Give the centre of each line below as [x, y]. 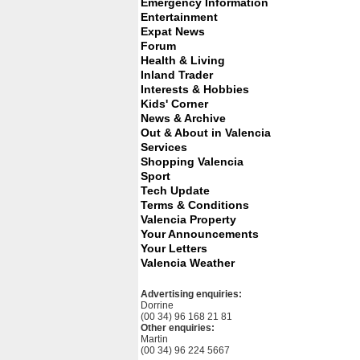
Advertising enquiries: [191, 294]
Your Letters [174, 248]
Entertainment [179, 17]
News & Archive [183, 118]
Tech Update [175, 190]
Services [164, 147]
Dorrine [157, 305]
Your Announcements [200, 234]
